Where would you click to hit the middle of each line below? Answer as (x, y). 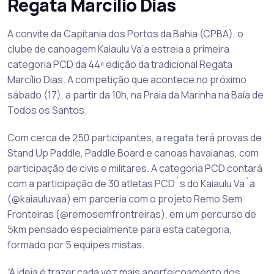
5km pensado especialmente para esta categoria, (120, 229)
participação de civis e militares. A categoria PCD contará (135, 168)
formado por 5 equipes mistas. (76, 244)
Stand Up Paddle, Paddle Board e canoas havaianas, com (133, 153)
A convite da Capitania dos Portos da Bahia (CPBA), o (125, 33)
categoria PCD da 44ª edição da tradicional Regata (120, 64)
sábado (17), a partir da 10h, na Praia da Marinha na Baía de (135, 94)
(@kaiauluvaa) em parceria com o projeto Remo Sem (125, 198)
